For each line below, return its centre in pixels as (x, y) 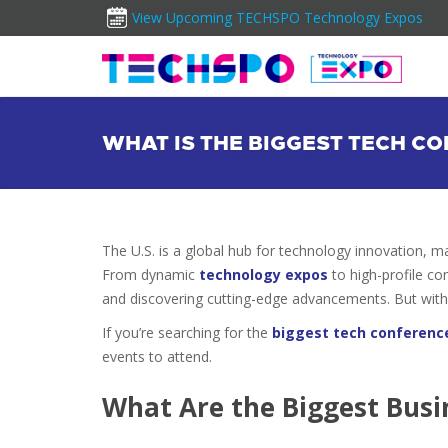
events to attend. (157, 356)
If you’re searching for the (187, 332)
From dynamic (150, 274)
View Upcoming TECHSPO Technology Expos (277, 17)
